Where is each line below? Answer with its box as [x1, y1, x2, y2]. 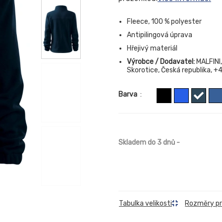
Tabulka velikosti [119, 199, 172, 208]
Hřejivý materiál [127, 44, 177, 53]
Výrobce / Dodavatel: [127, 57, 195, 66]
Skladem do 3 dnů [118, 138, 175, 147]
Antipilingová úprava [127, 31, 192, 39]
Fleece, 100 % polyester [127, 17, 202, 26]
